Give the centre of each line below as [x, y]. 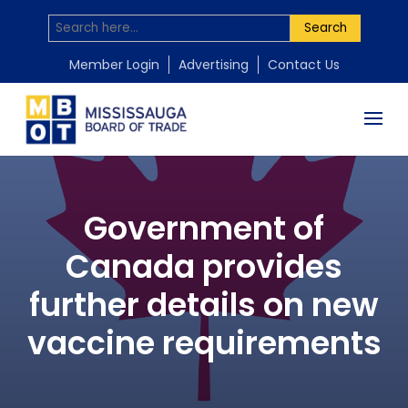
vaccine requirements [204, 343]
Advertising [213, 65]
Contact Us [303, 65]
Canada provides [204, 266]
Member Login [114, 65]
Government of [204, 228]
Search [325, 28]
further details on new [204, 305]
